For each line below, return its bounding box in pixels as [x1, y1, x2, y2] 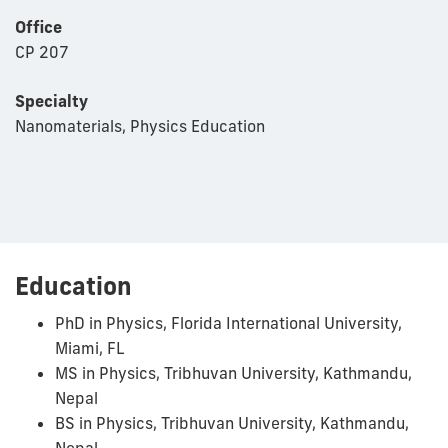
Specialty [15, 90, 88, 111]
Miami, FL [55, 338, 124, 359]
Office [15, 16, 62, 37]
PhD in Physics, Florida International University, [55, 313, 402, 334]
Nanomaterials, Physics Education [15, 115, 265, 136]
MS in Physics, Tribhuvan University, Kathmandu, [55, 363, 412, 384]
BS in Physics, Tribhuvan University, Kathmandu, [55, 413, 409, 434]
